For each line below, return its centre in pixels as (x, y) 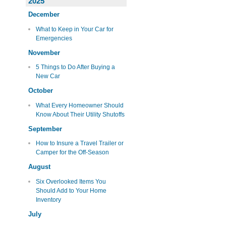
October (41, 91)
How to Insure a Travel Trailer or (79, 144)
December (44, 14)
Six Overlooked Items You (71, 181)
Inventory (48, 200)
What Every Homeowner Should (79, 105)
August (39, 167)
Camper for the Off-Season (72, 153)
